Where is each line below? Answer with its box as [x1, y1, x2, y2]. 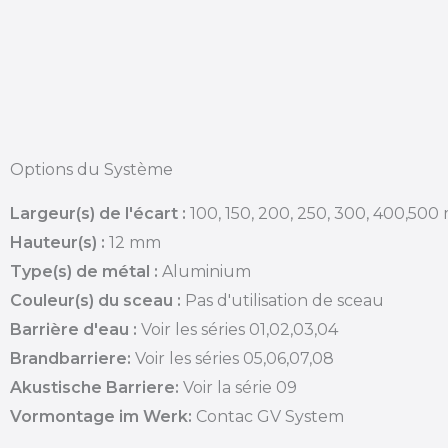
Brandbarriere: [10, 349, 131, 368]
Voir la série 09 [179, 378, 297, 397]
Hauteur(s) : [10, 233, 105, 252]
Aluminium [158, 262, 251, 281]
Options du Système [10, 160, 173, 179]
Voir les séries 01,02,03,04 [137, 320, 338, 339]
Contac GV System [192, 407, 344, 426]
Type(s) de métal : [10, 262, 158, 281]
